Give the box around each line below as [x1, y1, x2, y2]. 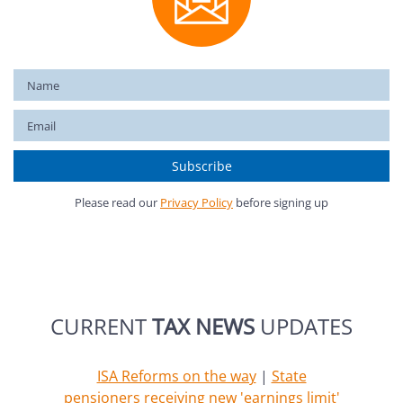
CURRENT [50, 311, 152, 342]
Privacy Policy [160, 194, 233, 211]
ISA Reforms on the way [96, 366, 256, 387]
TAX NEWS [152, 311, 255, 342]
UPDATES [255, 311, 353, 342]
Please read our [75, 194, 160, 211]
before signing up [233, 194, 328, 211]
